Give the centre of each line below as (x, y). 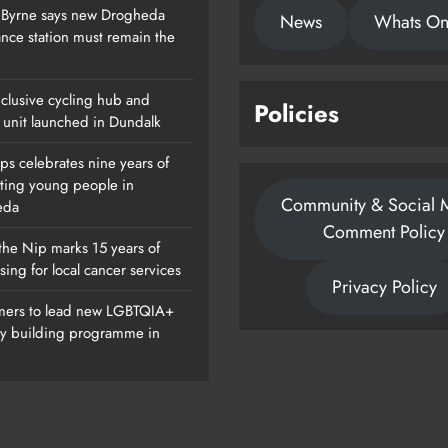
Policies (296, 114)
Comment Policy (384, 232)
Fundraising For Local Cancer (269, 401)
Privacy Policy (384, 287)
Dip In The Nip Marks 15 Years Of (285, 375)
